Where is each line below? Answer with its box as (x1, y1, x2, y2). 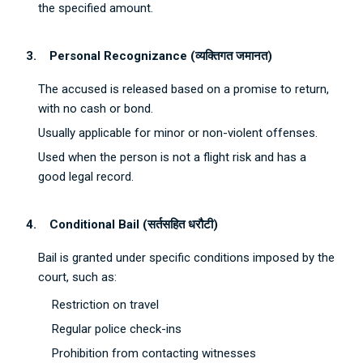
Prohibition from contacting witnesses (52, 346, 257, 361)
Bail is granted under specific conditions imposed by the (38, 250, 335, 265)
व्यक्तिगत (195, 49, 233, 63)
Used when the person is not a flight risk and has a (38, 150, 307, 164)
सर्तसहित (147, 217, 186, 232)
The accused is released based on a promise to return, (38, 82, 330, 96)
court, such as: (38, 270, 117, 284)
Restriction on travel (52, 297, 160, 312)
